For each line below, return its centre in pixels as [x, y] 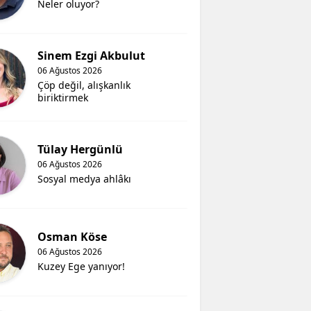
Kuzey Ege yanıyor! [82, 267]
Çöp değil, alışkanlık [84, 85]
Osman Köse [73, 237]
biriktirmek [63, 98]
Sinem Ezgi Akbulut [92, 56]
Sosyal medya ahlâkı [85, 179]
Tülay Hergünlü [81, 150]
